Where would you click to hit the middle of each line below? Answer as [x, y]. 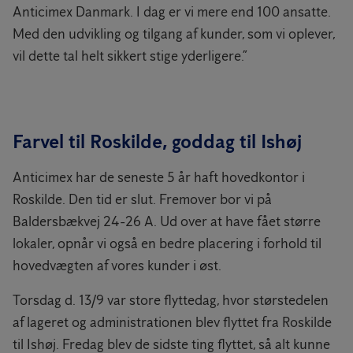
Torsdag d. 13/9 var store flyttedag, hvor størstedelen [171, 300]
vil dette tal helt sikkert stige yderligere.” [130, 56]
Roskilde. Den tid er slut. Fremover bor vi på [142, 199]
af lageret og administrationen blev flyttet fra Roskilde [172, 322]
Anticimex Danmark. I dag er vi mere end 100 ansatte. [172, 12]
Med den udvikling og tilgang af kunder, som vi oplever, [174, 34]
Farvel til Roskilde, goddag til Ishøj [157, 141]
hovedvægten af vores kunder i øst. [117, 266]
